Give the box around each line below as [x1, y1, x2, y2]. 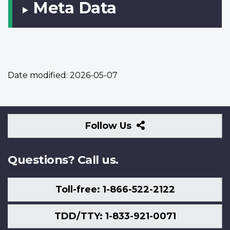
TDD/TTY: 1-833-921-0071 [54, 210, 176, 222]
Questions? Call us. [8, 152, 119, 167]
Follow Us [85, 120, 135, 132]
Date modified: [8, 70, 68, 81]
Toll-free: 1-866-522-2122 [55, 183, 175, 195]
